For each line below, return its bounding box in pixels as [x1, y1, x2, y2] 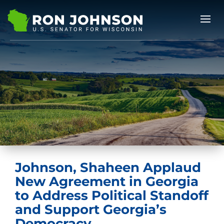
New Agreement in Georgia [15, 173, 198, 189]
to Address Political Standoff [15, 187, 208, 203]
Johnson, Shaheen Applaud [15, 159, 201, 175]
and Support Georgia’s [15, 201, 166, 217]
